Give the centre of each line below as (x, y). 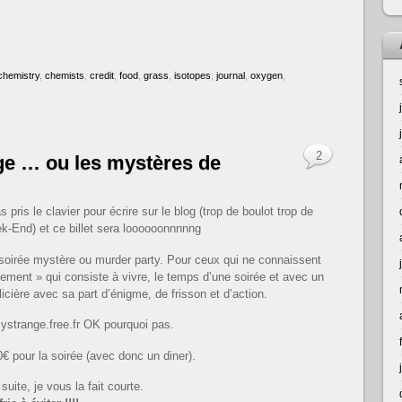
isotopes (192, 76)
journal (231, 76)
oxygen (267, 76)
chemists (65, 76)
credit (102, 76)
